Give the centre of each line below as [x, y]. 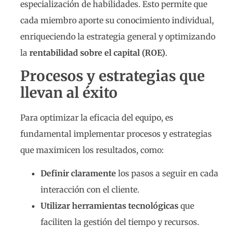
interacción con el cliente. [90, 190]
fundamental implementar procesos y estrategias [116, 134]
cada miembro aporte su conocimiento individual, [117, 20]
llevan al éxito [69, 93]
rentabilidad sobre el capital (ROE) [97, 52]
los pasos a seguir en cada [167, 174]
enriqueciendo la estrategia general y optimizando [118, 36]
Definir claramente [78, 174]
